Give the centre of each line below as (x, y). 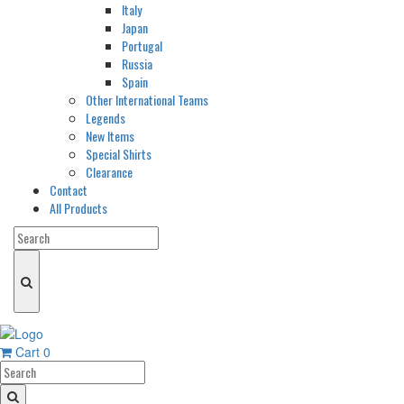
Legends (106, 118)
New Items (110, 136)
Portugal (142, 46)
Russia (137, 64)
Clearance (109, 172)
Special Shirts (119, 154)
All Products (78, 208)
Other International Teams (147, 100)
